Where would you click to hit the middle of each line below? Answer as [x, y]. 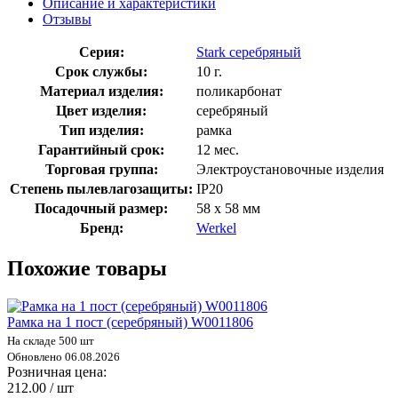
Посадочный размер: [101, 208]
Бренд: [101, 227]
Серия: [101, 52]
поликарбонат [239, 91]
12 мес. [218, 149]
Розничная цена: [57, 371]
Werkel [216, 227]
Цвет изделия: [101, 110]
